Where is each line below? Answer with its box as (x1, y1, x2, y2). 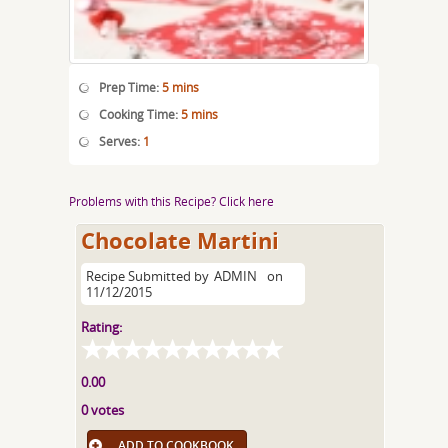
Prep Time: (99, 79, 162, 95)
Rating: (81, 318, 123, 336)
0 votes (81, 401, 125, 419)
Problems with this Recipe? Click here (69, 193, 274, 209)
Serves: (99, 133, 143, 149)
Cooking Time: (99, 106, 181, 122)
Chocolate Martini (81, 225, 280, 256)
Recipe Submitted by (86, 267, 210, 285)
